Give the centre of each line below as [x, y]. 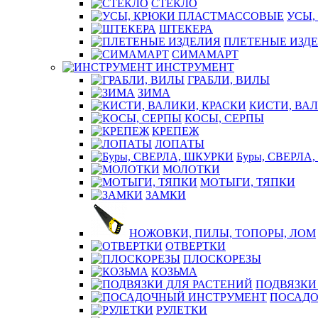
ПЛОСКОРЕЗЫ [222, 259]
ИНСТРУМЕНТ [195, 67]
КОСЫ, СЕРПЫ [224, 118]
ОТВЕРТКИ [196, 246]
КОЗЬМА [174, 272]
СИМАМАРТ [205, 54]
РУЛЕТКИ [182, 310]
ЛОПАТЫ [180, 144]
